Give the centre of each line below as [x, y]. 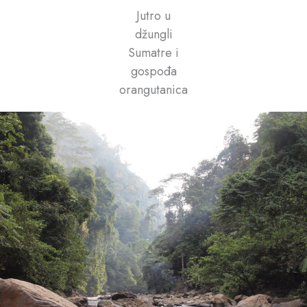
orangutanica [153, 89]
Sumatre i [153, 52]
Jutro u [153, 15]
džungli [153, 34]
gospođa [153, 71]
